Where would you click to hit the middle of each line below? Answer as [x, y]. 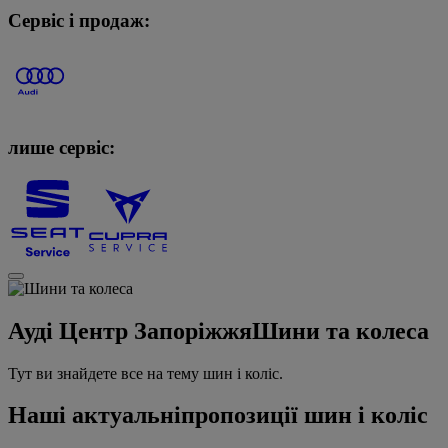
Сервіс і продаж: [79, 20]
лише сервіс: [61, 148]
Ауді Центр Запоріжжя [130, 330]
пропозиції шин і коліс [304, 415]
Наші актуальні [94, 415]
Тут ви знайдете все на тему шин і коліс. [145, 373]
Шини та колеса [340, 330]
